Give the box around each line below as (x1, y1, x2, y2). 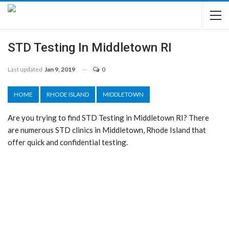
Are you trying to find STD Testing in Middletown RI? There (8, 113, 209, 122)
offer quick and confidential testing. (8, 138, 128, 147)
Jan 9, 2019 (44, 65, 75, 73)
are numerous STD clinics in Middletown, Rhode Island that (8, 125, 206, 134)
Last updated (8, 65, 43, 73)
